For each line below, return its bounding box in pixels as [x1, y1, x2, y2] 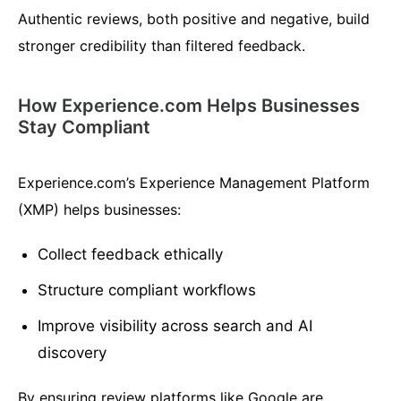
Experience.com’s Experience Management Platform [18, 174, 370, 192]
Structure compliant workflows [38, 281, 257, 300]
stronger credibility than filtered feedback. [18, 37, 305, 55]
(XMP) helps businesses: [18, 200, 181, 219]
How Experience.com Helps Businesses [18, 95, 360, 117]
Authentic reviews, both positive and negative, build [18, 10, 370, 29]
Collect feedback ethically [38, 245, 224, 264]
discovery [38, 344, 107, 363]
